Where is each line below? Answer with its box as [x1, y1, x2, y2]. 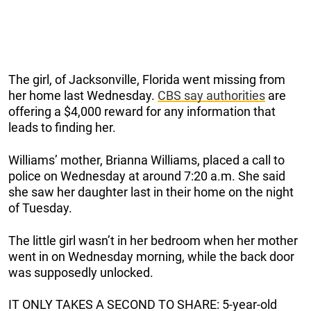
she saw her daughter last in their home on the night [8, 184, 294, 199]
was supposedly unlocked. [8, 264, 153, 280]
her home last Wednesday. [8, 87, 158, 103]
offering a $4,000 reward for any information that [8, 103, 276, 119]
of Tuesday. [8, 200, 72, 215]
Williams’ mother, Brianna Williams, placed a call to [8, 152, 285, 167]
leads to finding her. [8, 119, 116, 135]
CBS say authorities [158, 87, 265, 103]
